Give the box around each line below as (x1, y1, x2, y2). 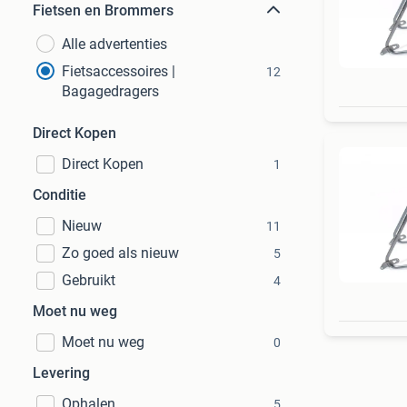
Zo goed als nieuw (62, 244, 179, 262)
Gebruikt (62, 272, 115, 289)
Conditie (33, 186, 86, 203)
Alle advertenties (62, 35, 167, 53)
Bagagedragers (62, 83, 159, 100)
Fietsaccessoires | (62, 63, 175, 80)
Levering (33, 364, 90, 382)
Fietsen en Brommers (33, 2, 174, 19)
